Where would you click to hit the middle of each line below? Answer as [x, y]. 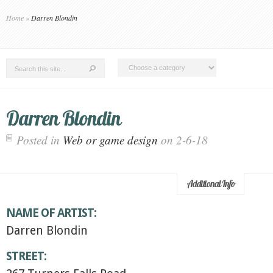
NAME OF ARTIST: [51, 213]
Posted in [40, 140]
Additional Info [211, 184]
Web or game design [110, 140]
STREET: [26, 256]
